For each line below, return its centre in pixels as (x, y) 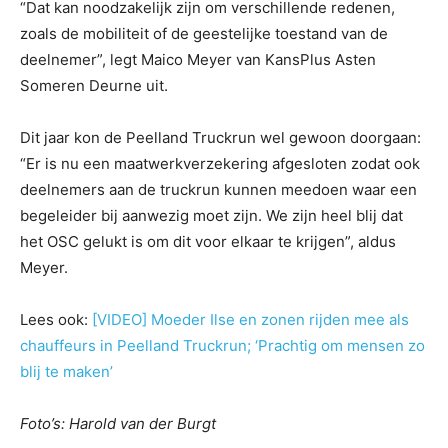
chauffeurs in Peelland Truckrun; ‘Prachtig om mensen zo (222, 345)
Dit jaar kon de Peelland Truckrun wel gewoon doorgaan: (220, 137)
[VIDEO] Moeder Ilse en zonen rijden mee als (250, 319)
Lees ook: (56, 319)
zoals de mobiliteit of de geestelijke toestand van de (204, 33)
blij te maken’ (66, 371)
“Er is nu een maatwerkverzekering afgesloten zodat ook (220, 163)
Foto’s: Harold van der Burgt (118, 423)
